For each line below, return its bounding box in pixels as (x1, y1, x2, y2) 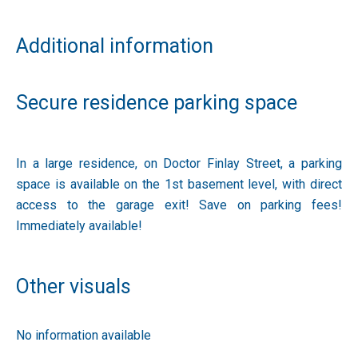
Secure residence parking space (16, 91, 297, 114)
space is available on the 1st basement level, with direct (16, 177, 342, 192)
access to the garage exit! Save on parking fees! (16, 197, 342, 213)
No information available (16, 328, 151, 343)
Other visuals (16, 275, 131, 298)
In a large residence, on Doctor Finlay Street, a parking (16, 156, 342, 171)
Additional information (16, 34, 213, 58)
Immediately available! (16, 218, 142, 233)
